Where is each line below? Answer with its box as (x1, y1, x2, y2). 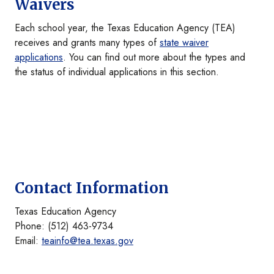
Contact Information (15, 179, 169, 198)
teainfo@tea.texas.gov (42, 234, 133, 248)
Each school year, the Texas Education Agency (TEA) (15, 21, 235, 35)
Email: (15, 234, 42, 248)
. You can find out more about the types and (63, 50, 245, 65)
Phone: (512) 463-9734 (15, 219, 113, 234)
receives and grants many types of (15, 35, 160, 50)
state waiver (160, 35, 209, 50)
